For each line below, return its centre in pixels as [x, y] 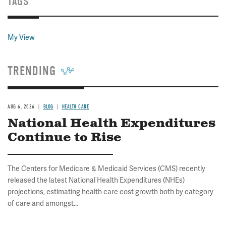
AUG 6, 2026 [21, 107]
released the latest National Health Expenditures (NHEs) [96, 180]
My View [21, 37]
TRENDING [32, 71]
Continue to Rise [65, 138]
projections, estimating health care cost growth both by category [110, 192]
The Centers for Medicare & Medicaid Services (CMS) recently [106, 168]
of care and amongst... [43, 203]
